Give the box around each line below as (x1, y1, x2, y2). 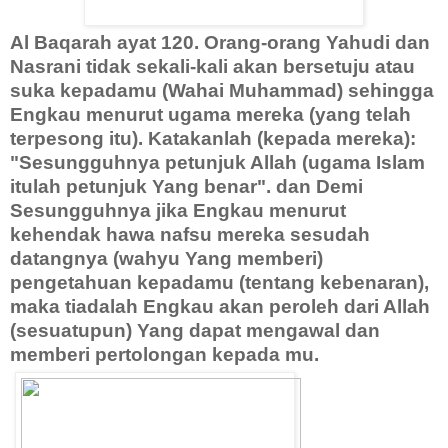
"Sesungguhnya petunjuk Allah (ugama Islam (10, 152, 425, 174)
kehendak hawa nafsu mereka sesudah (10, 224, 370, 246)
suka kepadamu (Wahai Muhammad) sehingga (10, 80, 434, 102)
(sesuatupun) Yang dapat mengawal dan (10, 320, 380, 342)
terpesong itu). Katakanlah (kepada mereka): (10, 128, 416, 150)
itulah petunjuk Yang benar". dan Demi (10, 176, 363, 198)
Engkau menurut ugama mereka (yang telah (10, 104, 411, 126)
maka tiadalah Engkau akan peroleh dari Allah (10, 296, 430, 318)
